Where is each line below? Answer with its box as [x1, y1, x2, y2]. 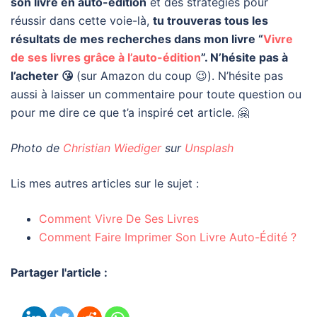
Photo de [11, 141, 63, 156]
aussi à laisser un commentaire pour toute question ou [11, 87, 301, 102]
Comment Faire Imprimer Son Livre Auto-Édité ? [39, 230, 296, 245]
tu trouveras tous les [153, 13, 268, 28]
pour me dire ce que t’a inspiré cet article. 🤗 [11, 105, 249, 120]
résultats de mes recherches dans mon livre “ [11, 32, 263, 47]
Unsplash [185, 141, 234, 156]
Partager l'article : [11, 265, 108, 280]
